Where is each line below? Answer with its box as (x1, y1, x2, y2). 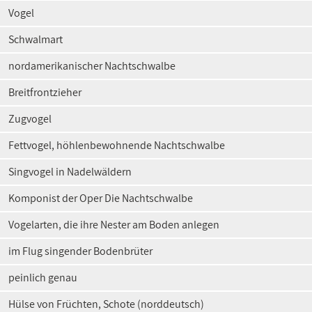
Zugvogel (8, 111, 52, 126)
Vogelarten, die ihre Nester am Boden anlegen (8, 217, 219, 232)
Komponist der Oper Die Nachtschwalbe (8, 191, 193, 205)
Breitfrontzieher (8, 85, 81, 100)
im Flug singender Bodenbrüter (8, 244, 153, 258)
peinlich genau (8, 270, 77, 285)
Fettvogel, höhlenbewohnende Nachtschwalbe (8, 138, 225, 153)
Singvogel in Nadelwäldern (8, 164, 132, 179)
